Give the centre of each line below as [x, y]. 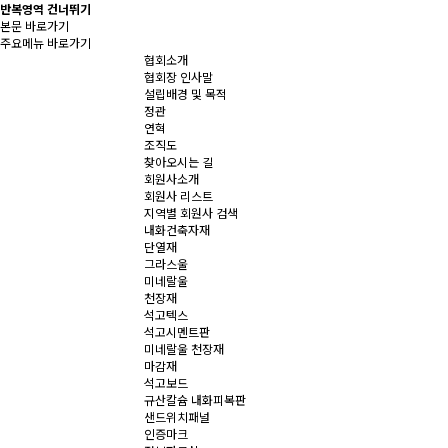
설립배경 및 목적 [185, 93]
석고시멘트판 [177, 331]
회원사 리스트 [178, 195]
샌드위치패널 [177, 416]
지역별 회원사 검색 [191, 212]
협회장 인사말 [178, 76]
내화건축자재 [177, 229]
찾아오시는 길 [178, 161]
